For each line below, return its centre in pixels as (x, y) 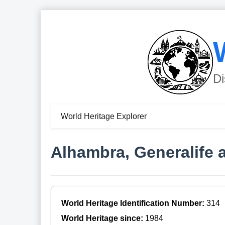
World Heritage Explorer (103, 117)
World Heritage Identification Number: (134, 203)
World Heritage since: (103, 218)
